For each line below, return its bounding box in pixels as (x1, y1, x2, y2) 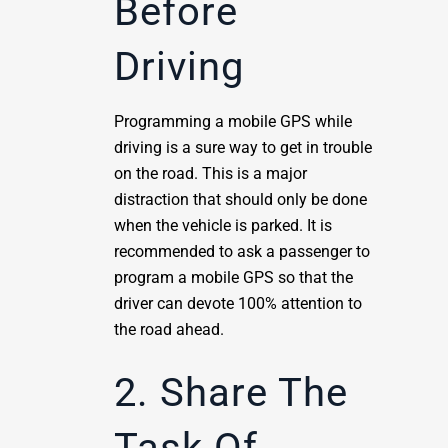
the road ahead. (114, 320, 224, 339)
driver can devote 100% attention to (114, 294, 362, 313)
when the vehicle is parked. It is (114, 216, 332, 235)
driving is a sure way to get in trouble (114, 138, 372, 157)
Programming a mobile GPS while (114, 112, 352, 131)
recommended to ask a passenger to (114, 242, 370, 261)
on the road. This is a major (114, 164, 307, 183)
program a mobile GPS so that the (114, 268, 353, 287)
